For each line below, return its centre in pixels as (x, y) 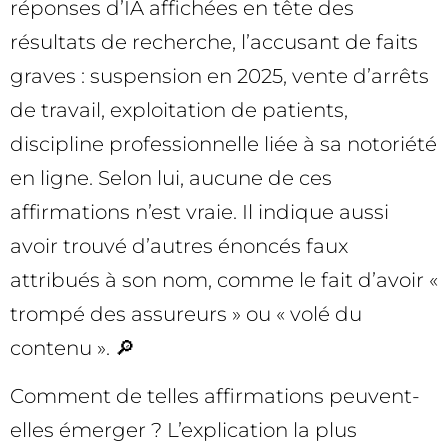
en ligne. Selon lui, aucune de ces (171, 177)
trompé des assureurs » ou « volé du (186, 313)
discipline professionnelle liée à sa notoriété (223, 143)
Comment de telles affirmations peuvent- (215, 396)
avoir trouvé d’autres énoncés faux (179, 245)
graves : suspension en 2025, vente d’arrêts (219, 75)
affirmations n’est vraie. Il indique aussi (199, 211)
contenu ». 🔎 (72, 347)
